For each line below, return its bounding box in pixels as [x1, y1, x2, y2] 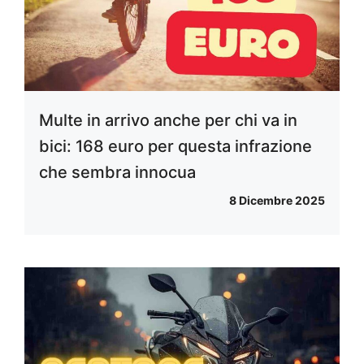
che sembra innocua [39, 162, 196, 183]
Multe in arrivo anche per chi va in [39, 110, 297, 131]
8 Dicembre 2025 [229, 193, 325, 208]
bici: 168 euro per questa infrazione [39, 136, 312, 157]
